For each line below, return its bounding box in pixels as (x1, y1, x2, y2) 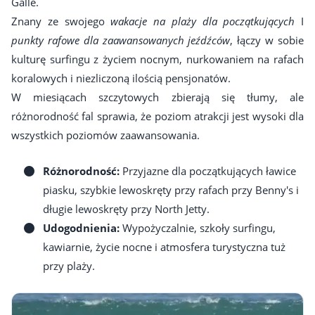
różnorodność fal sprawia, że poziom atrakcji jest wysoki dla (11, 109, 304, 124)
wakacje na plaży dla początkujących (110, 14, 295, 29)
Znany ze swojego (11, 14, 111, 29)
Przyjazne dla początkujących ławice (120, 164, 296, 179)
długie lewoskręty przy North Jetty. (43, 202, 210, 217)
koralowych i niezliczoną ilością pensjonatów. (11, 71, 231, 86)
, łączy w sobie (230, 33, 304, 48)
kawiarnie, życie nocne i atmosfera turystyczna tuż (43, 240, 285, 255)
